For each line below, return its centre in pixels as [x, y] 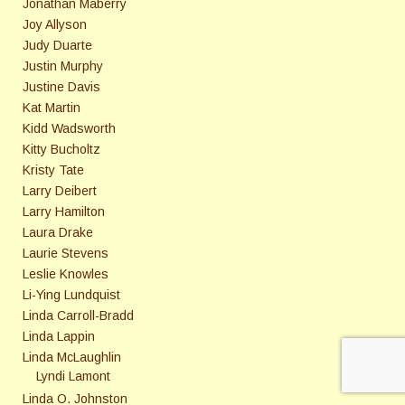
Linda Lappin [59, 337]
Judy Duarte [57, 46]
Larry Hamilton [64, 212]
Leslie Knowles [66, 274]
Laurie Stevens [66, 254]
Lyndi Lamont [73, 377]
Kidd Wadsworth [69, 129]
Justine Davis [61, 87]
